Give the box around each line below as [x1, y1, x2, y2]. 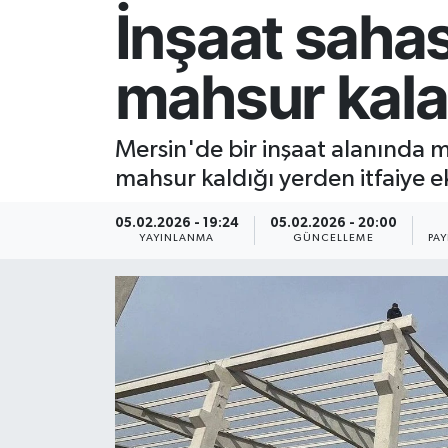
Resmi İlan [53, 27, 137, 44]
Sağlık [53, 78, 107, 95]
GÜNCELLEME [292, 233, 374, 244]
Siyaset [53, 129, 116, 146]
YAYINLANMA [139, 233, 215, 244]
